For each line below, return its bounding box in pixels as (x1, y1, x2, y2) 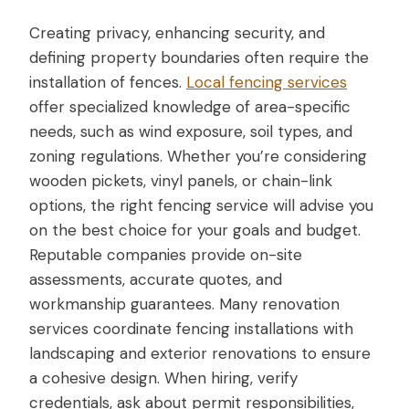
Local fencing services (186, 71, 347, 92)
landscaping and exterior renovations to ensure (29, 342, 371, 363)
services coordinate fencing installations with (29, 318, 353, 339)
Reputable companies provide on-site (29, 244, 302, 265)
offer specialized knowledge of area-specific (29, 96, 351, 117)
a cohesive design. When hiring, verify (29, 367, 298, 388)
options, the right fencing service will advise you (29, 194, 373, 215)
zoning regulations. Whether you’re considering (29, 145, 367, 166)
